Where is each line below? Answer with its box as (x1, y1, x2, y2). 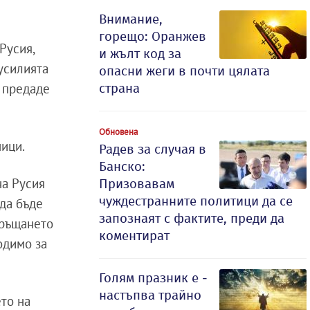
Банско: (99, 158, 145, 174)
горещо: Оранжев (99, 28, 206, 44)
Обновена (99, 126, 138, 137)
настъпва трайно (99, 287, 201, 303)
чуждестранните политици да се (99, 193, 293, 209)
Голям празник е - (99, 270, 208, 286)
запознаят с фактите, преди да (99, 210, 284, 226)
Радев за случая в (99, 141, 206, 157)
